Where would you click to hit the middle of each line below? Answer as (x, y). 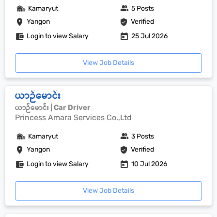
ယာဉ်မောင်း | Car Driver (53, 108)
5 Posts (143, 8)
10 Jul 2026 (149, 164)
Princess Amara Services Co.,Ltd (73, 117)
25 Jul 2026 (150, 36)
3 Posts (143, 136)
